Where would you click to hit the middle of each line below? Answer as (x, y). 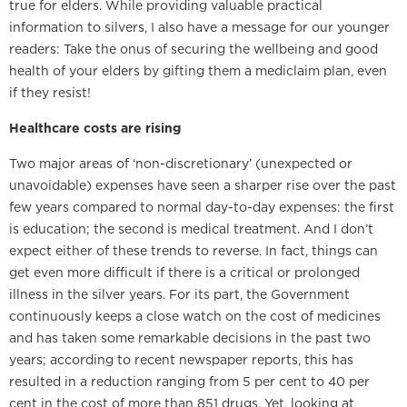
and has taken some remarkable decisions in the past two (190, 338)
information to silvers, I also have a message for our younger (199, 27)
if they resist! (50, 93)
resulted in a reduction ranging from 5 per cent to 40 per (189, 382)
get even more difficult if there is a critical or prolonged (184, 273)
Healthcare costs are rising (95, 128)
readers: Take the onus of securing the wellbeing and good (194, 49)
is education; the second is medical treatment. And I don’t (191, 229)
